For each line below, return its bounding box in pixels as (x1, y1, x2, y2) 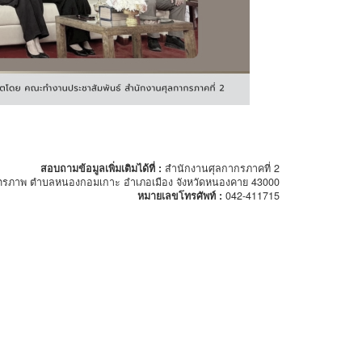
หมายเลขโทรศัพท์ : (137, 188, 225, 203)
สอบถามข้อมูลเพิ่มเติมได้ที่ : (40, 161, 165, 175)
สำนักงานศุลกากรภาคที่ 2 (165, 161, 280, 175)
